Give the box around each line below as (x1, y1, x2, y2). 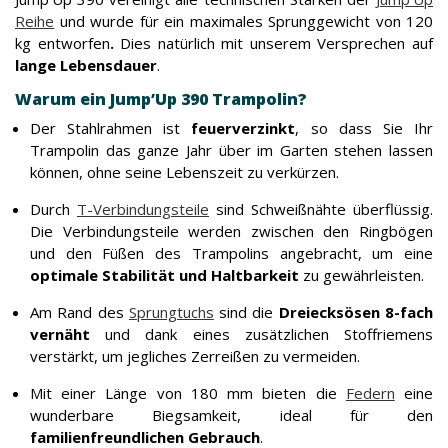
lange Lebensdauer (15, 55, 157, 75)
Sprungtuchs (128, 302, 214, 322)
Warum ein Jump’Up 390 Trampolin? (15, 88, 307, 110)
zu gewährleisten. (299, 265, 424, 285)
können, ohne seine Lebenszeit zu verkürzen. (30, 162, 339, 182)
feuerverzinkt (191, 118, 296, 138)
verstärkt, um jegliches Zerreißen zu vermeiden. (30, 346, 360, 366)
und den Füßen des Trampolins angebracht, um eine (30, 243, 433, 263)
